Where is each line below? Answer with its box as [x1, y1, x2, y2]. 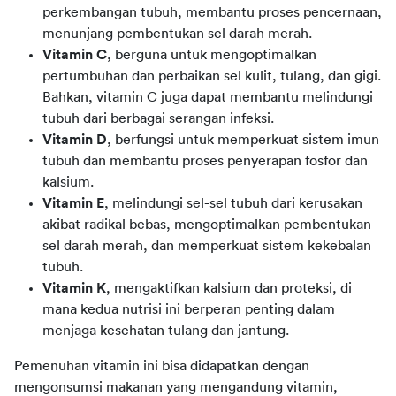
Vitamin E [42, 195, 104, 210]
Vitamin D [42, 132, 107, 147]
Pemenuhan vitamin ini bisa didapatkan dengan [14, 358, 309, 373]
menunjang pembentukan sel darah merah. [42, 26, 312, 41]
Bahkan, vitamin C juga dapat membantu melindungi [42, 89, 373, 104]
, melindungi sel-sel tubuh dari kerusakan [104, 195, 362, 210]
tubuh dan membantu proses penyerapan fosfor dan [42, 153, 368, 168]
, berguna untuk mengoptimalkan [107, 47, 316, 62]
